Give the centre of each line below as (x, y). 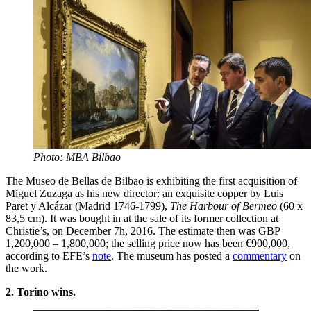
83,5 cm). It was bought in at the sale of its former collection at (142, 218)
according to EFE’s (49, 255)
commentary (260, 255)
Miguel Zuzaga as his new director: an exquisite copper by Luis (144, 193)
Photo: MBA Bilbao (77, 157)
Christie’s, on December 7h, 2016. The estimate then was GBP (143, 230)
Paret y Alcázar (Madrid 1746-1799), (88, 205)
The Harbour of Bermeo (224, 205)
